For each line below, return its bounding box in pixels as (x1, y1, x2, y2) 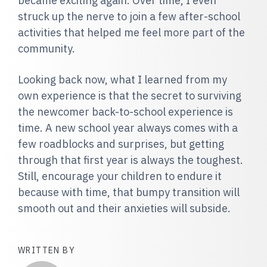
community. (18, 42, 75, 55)
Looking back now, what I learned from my (18, 73, 227, 86)
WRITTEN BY (18, 245, 75, 256)
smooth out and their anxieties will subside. (18, 201, 231, 215)
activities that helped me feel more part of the (18, 26, 245, 39)
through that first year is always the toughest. (18, 153, 243, 167)
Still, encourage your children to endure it (18, 169, 222, 183)
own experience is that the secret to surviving (18, 89, 241, 103)
